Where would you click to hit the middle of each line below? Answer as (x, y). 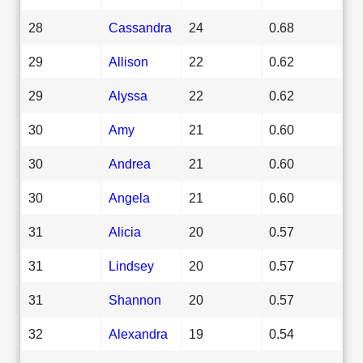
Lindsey (131, 265)
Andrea (130, 163)
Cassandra (140, 27)
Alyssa (128, 95)
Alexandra (138, 333)
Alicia (125, 231)
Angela (129, 197)
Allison (128, 61)
